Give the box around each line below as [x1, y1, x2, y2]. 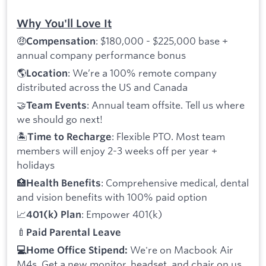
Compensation [26, 35, 96, 47]
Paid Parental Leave [26, 226, 121, 239]
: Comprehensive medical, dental [101, 176, 249, 189]
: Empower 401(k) [81, 208, 162, 221]
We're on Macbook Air [130, 243, 233, 256]
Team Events [26, 99, 87, 111]
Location [26, 67, 68, 80]
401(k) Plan [26, 208, 81, 221]
